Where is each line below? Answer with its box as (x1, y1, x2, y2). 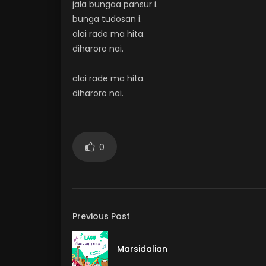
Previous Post (72, 210, 130, 222)
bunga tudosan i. (72, 13, 142, 25)
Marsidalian (117, 243, 167, 255)
